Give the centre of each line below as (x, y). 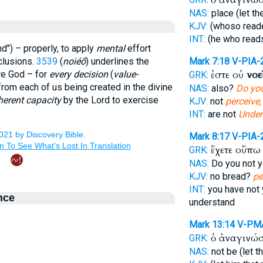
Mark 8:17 (209, 136)
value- (125, 74)
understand (212, 202)
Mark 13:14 (212, 225)
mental (110, 48)
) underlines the (117, 61)
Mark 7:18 (209, 61)
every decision (78, 74)
